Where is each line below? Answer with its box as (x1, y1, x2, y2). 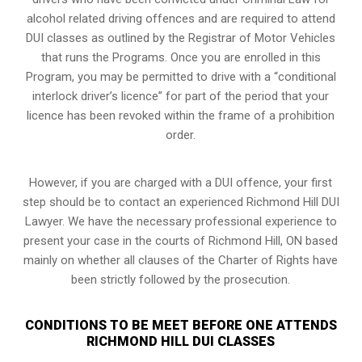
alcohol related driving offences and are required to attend (26, 11, 335, 26)
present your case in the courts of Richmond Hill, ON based (23, 233, 339, 248)
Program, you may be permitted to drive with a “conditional (25, 69, 336, 84)
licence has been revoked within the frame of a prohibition (27, 107, 335, 123)
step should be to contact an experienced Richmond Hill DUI (22, 194, 339, 209)
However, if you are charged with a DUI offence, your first (29, 175, 333, 190)
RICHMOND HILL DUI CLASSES (86, 333, 276, 349)
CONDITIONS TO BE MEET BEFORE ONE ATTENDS (24, 317, 337, 333)
